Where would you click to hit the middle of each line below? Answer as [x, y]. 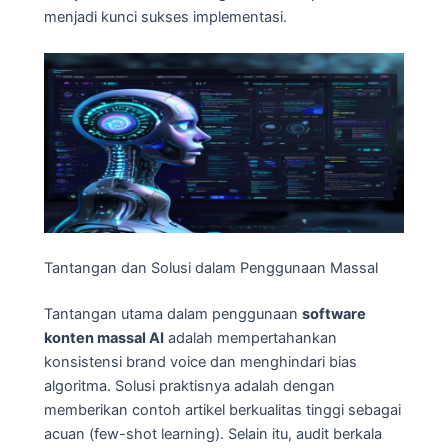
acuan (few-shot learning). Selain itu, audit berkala [213, 433]
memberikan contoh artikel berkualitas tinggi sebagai [222, 409]
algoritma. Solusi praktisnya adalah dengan [189, 385]
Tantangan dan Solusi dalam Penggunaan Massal [211, 267]
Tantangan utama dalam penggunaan [173, 313]
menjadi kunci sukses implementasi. [165, 17]
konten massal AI [104, 337]
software [334, 313]
